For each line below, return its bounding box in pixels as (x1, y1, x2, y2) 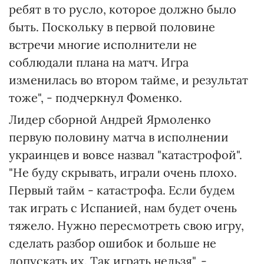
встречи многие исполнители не (9, 37, 197, 52)
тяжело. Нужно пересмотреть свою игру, (9, 218, 244, 233)
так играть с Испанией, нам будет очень (9, 200, 237, 215)
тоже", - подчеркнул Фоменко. (9, 90, 182, 105)
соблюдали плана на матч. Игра (9, 55, 189, 70)
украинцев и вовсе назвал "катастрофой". (9, 147, 242, 162)
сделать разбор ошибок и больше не (9, 236, 216, 250)
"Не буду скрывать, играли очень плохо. (9, 165, 237, 180)
